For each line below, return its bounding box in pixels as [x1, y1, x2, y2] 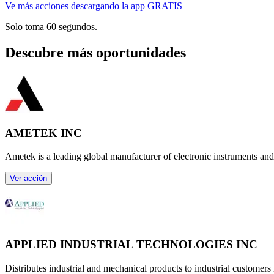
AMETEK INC [5, 126, 82, 139]
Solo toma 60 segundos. [5, 21, 97, 32]
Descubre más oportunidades [5, 45, 186, 61]
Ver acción [10, 174, 47, 183]
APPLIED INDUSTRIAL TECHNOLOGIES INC [5, 238, 257, 251]
